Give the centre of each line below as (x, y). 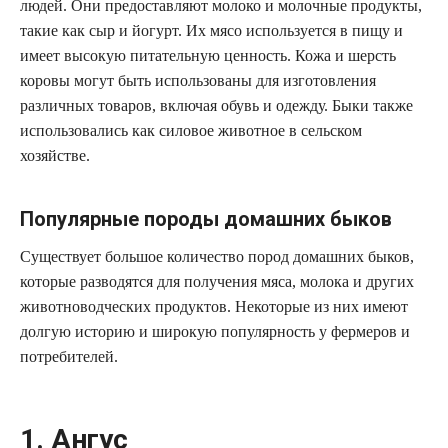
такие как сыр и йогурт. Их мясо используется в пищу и (211, 30)
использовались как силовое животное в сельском (191, 130)
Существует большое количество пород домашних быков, (217, 256)
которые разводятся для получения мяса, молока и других (217, 281)
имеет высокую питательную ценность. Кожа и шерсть (208, 55)
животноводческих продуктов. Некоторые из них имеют (214, 306)
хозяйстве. (55, 155)
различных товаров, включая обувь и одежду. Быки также (216, 105)
